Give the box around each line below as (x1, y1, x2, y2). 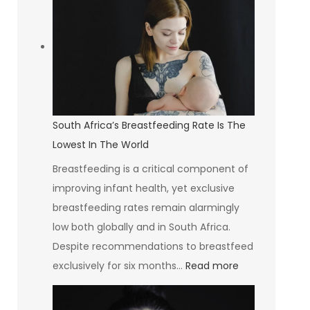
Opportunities (143, 128, 210, 143)
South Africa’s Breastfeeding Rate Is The (52, 118, 246, 132)
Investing (143, 31, 187, 46)
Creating (143, 109, 185, 123)
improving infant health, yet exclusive (52, 181, 235, 195)
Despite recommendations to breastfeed (52, 239, 253, 253)
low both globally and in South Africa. (52, 219, 230, 234)
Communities (143, 70, 210, 84)
